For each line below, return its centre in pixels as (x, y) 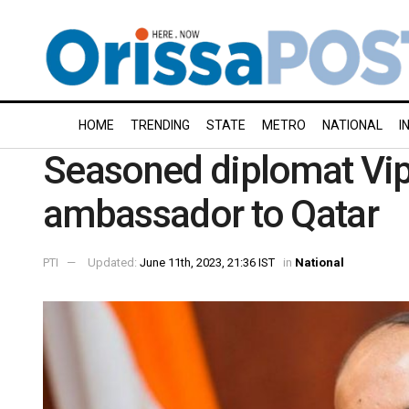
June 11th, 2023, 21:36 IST (207, 262)
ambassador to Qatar (211, 214)
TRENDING (160, 125)
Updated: (114, 262)
